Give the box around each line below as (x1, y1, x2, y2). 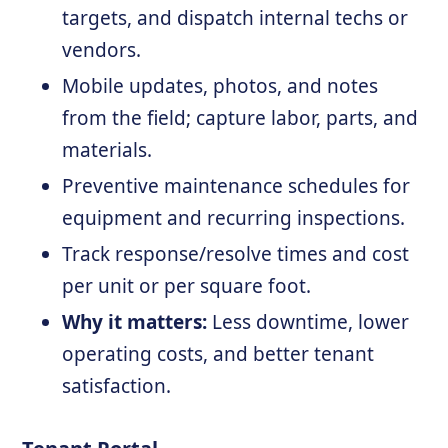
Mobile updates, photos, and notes (62, 73, 379, 99)
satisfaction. (62, 373, 172, 399)
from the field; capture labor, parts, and (62, 105, 419, 131)
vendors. (62, 37, 142, 63)
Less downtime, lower (207, 309, 410, 335)
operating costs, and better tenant (62, 341, 375, 367)
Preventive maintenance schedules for (62, 173, 411, 199)
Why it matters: (62, 309, 208, 335)
